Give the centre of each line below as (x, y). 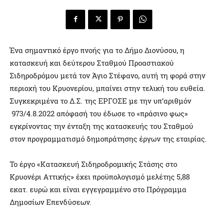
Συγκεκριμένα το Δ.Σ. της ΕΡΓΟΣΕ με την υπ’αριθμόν (100, 100)
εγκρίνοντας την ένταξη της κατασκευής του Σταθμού (101, 126)
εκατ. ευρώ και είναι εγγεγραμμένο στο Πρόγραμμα (98, 189)
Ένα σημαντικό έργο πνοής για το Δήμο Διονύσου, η (97, 50)
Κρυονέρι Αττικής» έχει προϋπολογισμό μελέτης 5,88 (100, 176)
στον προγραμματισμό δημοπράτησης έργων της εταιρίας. (108, 138)
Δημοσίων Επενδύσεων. (51, 202)
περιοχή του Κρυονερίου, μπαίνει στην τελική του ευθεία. (108, 88)
